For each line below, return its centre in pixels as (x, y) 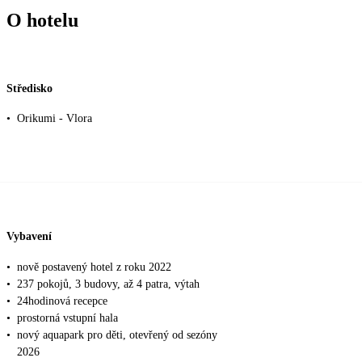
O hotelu (42, 21)
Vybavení (29, 236)
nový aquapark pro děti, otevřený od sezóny (117, 335)
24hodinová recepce (62, 301)
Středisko (29, 88)
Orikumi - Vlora (55, 119)
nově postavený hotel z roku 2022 (94, 267)
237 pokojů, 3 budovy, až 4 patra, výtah (108, 284)
